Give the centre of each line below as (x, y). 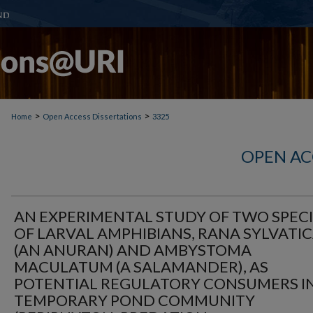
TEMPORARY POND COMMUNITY (134, 300)
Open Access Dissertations (92, 116)
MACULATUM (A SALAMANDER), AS (141, 267)
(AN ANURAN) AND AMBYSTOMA (133, 250)
